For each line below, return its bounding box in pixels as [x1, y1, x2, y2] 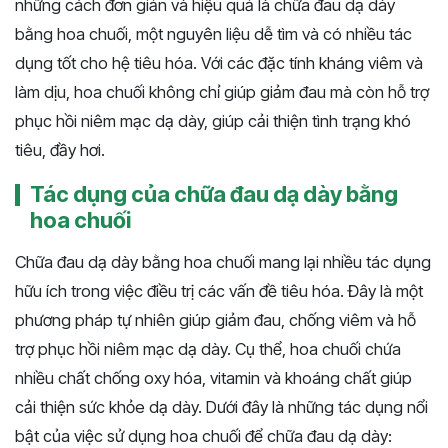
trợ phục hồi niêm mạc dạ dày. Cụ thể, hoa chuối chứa [15, 339, 401, 360]
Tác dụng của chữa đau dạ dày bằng [30, 181, 398, 208]
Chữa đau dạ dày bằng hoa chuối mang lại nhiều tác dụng [15, 252, 431, 273]
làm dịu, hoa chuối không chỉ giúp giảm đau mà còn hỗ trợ [15, 82, 429, 103]
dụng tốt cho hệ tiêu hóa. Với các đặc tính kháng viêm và [15, 53, 423, 74]
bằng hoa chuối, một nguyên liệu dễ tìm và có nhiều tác [15, 24, 412, 45]
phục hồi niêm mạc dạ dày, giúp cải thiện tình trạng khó [15, 111, 411, 132]
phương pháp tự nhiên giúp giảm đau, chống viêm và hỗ [15, 310, 416, 331]
